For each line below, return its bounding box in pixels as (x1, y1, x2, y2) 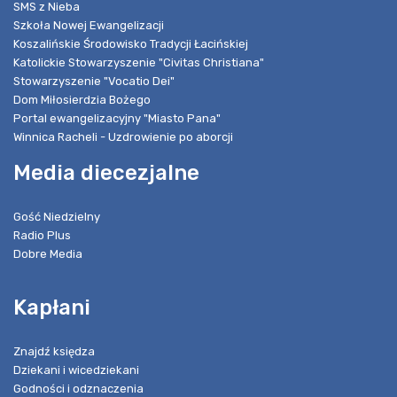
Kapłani (13, 294, 90, 320)
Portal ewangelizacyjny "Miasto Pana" (13, 111, 221, 125)
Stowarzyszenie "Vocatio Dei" (13, 74, 175, 88)
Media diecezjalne (13, 160, 199, 185)
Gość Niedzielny (13, 209, 100, 223)
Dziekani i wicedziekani (13, 362, 139, 377)
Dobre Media (13, 246, 82, 261)
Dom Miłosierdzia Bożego (13, 92, 151, 106)
